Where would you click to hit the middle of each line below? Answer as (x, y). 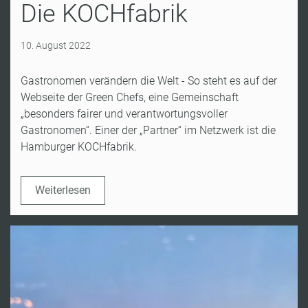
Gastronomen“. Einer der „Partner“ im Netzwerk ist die (148, 131)
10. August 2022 (56, 46)
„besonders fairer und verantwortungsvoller (124, 114)
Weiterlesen (63, 190)
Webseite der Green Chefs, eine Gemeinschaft (130, 98)
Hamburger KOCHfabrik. (79, 147)
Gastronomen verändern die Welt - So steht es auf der (149, 81)
